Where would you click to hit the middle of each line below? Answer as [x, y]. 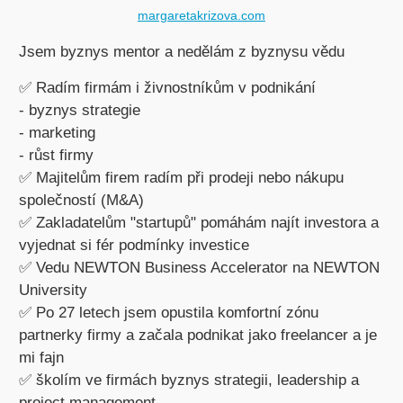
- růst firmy [56, 155]
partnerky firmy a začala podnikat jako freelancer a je [197, 335]
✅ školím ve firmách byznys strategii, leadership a [188, 380]
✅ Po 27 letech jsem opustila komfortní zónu [168, 313]
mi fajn [41, 358]
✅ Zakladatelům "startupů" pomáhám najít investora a [198, 223]
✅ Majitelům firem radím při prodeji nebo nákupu [181, 178]
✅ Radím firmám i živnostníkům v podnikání [167, 88]
